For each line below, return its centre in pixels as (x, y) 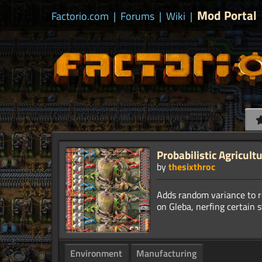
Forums (137, 16)
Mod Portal (227, 15)
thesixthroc (192, 167)
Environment (96, 254)
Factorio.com (80, 16)
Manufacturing (166, 254)
